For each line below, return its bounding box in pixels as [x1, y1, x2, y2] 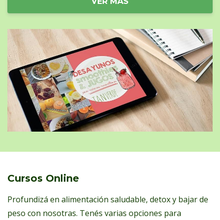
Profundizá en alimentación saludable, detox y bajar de [7, 194, 208, 205]
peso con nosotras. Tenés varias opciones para [7, 208, 181, 219]
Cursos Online [7, 172, 79, 185]
